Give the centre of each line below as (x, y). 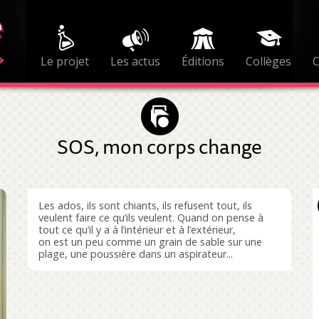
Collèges (268, 61)
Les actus (135, 61)
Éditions (203, 61)
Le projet (64, 61)
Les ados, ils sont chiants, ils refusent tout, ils (145, 205)
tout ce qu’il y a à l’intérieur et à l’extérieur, (137, 230)
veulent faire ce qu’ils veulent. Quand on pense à (151, 218)
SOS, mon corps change (159, 146)
